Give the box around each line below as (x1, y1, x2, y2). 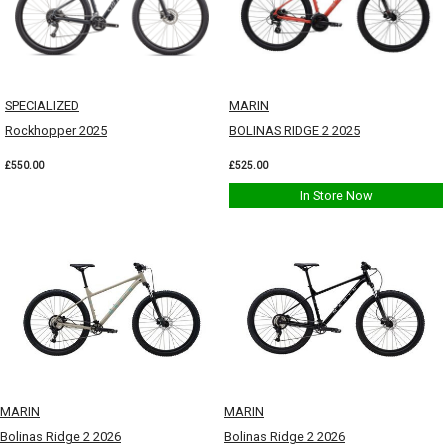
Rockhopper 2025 (5, 123, 107, 138)
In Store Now (299, 188, 373, 203)
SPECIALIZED (5, 98, 79, 113)
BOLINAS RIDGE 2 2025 (229, 123, 360, 138)
